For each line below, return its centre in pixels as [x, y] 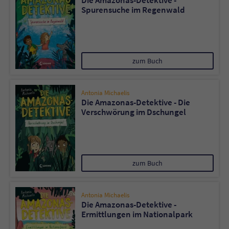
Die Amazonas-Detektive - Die [136, 102]
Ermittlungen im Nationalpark [137, 214]
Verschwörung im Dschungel [134, 112]
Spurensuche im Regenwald [133, 10]
